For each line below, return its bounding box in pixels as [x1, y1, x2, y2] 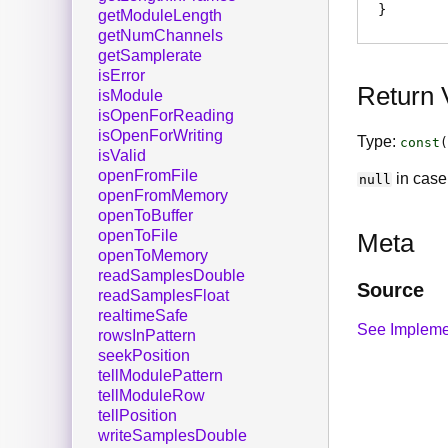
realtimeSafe [98, 307, 188, 325]
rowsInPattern [98, 327, 196, 345]
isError [98, 67, 145, 85]
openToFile [98, 227, 178, 245]
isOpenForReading [98, 107, 234, 125]
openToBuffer [98, 207, 193, 225]
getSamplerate [98, 47, 202, 65]
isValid [98, 147, 146, 165]
